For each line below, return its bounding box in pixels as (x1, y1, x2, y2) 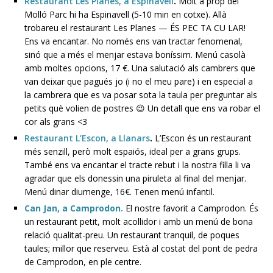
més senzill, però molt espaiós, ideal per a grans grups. (24, 145, 241, 157)
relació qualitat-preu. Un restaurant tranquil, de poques (24, 229, 239, 241)
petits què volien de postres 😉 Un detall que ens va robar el (24, 102, 260, 114)
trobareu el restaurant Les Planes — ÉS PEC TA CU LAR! (24, 21, 246, 34)
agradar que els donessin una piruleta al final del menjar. (24, 172, 246, 184)
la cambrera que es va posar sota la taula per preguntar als (24, 88, 257, 101)
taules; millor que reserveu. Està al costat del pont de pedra (24, 242, 258, 254)
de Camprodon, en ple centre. (24, 255, 141, 268)
